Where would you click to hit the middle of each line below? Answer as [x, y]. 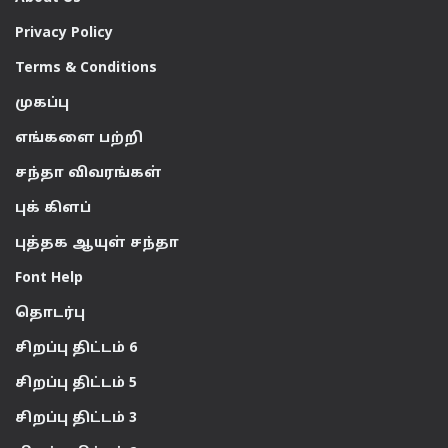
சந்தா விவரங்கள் [88, 173]
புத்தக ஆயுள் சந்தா [97, 243]
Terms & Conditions [86, 68]
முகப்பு [42, 103]
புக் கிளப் [53, 208]
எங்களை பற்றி [79, 138]
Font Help [49, 278]
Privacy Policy [64, 33]
